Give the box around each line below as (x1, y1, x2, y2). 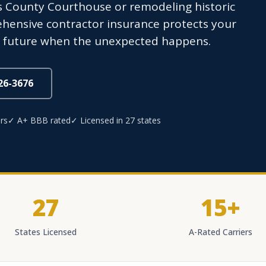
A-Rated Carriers (188, 226, 252, 237)
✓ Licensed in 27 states (71, 115, 161, 126)
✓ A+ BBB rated (8, 115, 71, 126)
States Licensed (15, 226, 77, 237)
